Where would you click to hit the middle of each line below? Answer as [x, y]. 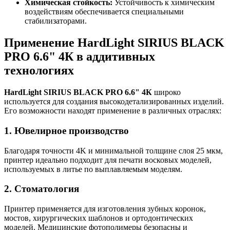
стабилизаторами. [56, 21]
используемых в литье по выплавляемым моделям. [93, 169]
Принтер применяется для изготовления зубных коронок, [105, 209]
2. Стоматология [42, 189]
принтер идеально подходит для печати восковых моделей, [108, 160]
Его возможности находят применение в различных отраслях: [113, 111]
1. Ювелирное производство [66, 130]
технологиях [39, 71]
